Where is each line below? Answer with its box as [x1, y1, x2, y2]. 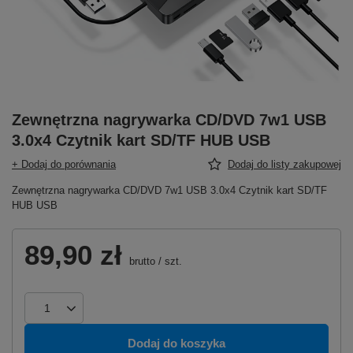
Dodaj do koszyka [128, 336, 225, 351]
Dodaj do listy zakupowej [228, 158, 341, 170]
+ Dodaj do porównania [12, 158, 116, 170]
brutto [126, 255, 155, 267]
